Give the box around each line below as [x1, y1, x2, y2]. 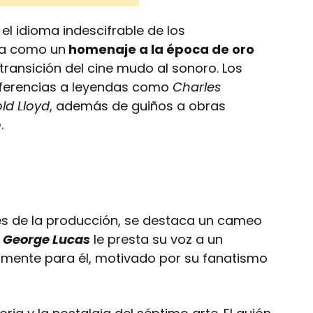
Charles [173, 78, 221, 96]
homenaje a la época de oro [66, 40, 255, 58]
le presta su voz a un [90, 230, 224, 248]
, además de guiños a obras [50, 96, 226, 115]
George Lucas [3, 230, 91, 248]
